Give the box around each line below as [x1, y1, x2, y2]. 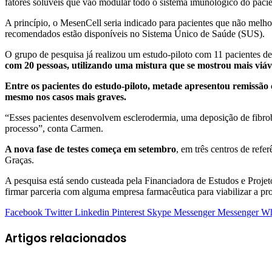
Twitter [45, 206, 72, 217]
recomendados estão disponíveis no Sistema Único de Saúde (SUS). [5, 28, 265, 39]
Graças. [5, 154, 34, 165]
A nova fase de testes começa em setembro [5, 143, 176, 154]
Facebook [5, 206, 42, 217]
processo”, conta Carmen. [5, 123, 103, 134]
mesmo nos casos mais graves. [5, 91, 129, 102]
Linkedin [75, 206, 109, 217]
